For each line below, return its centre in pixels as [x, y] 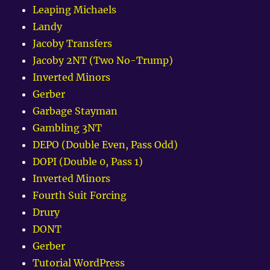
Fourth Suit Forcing [80, 196]
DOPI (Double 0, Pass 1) [88, 162]
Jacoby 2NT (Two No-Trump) [103, 61]
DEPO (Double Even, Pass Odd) [105, 145]
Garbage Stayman [75, 111]
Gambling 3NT [67, 128]
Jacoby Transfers [73, 44]
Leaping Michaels [75, 10]
